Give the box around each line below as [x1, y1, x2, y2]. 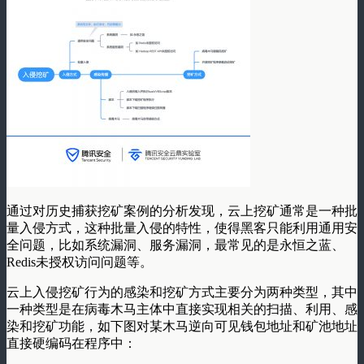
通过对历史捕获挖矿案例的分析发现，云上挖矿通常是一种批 [6, 204, 357, 219]
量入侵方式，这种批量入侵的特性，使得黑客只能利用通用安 [6, 221, 357, 236]
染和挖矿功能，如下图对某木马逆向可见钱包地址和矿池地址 [6, 319, 357, 334]
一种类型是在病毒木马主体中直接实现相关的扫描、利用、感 [6, 302, 357, 317]
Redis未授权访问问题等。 [6, 255, 153, 270]
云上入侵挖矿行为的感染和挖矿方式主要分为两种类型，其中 [6, 285, 357, 300]
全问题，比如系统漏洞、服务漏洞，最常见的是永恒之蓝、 [6, 238, 344, 253]
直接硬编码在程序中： [6, 336, 136, 351]
